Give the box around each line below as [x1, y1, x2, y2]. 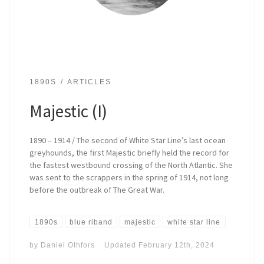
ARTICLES [67, 78, 111, 86]
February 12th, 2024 [138, 240, 215, 249]
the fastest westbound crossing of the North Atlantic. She [29, 159, 233, 170]
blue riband [69, 217, 113, 226]
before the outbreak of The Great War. [29, 184, 165, 195]
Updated [104, 240, 139, 249]
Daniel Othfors [41, 240, 95, 249]
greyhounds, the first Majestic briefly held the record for [29, 147, 230, 158]
